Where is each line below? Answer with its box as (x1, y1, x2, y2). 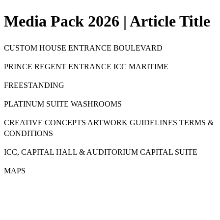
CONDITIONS (4, 129, 53, 137)
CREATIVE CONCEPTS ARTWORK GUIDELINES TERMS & (4, 118, 214, 127)
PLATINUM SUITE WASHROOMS (4, 99, 122, 108)
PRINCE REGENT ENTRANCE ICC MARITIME (4, 62, 168, 71)
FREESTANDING (4, 81, 64, 89)
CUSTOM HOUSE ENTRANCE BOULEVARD (4, 43, 163, 52)
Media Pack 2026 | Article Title (4, 12, 210, 30)
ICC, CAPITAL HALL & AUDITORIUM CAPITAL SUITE (4, 147, 197, 156)
